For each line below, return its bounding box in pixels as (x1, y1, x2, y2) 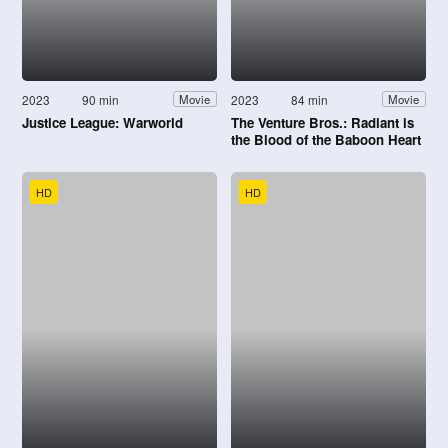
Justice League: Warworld (22, 112, 183, 132)
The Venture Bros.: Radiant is (231, 112, 414, 132)
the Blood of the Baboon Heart (231, 129, 421, 149)
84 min (291, 90, 329, 108)
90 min (82, 90, 120, 108)
